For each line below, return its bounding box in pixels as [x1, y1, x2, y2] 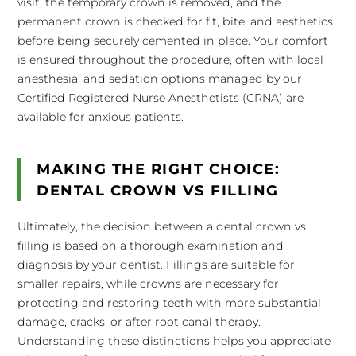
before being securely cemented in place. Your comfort [17, 33, 329, 48]
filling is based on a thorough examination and [17, 238, 284, 253]
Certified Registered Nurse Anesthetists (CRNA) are [17, 91, 304, 105]
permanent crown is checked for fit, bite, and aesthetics [17, 14, 334, 29]
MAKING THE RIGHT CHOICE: [37, 160, 281, 178]
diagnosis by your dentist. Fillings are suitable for [17, 257, 296, 272]
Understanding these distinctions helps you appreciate [17, 334, 331, 348]
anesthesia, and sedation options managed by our [17, 72, 303, 86]
